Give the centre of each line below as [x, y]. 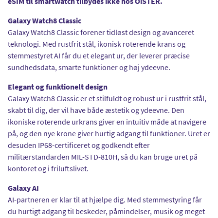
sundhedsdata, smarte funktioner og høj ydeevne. [89, 67]
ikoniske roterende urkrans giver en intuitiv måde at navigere [107, 121]
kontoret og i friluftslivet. [48, 168]
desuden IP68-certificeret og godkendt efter [79, 145]
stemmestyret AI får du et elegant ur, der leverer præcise [99, 55]
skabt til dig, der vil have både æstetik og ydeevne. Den [96, 110]
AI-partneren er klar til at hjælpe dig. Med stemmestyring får [105, 199]
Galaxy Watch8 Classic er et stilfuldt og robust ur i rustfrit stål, [107, 98]
